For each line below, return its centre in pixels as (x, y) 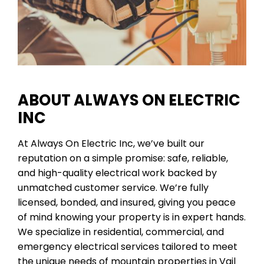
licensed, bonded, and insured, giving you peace (127, 202)
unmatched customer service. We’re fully (113, 187)
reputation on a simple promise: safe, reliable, (123, 158)
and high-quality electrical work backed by (117, 173)
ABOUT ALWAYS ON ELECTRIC (129, 100)
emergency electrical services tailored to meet (128, 246)
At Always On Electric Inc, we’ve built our (111, 143)
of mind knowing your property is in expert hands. (132, 217)
